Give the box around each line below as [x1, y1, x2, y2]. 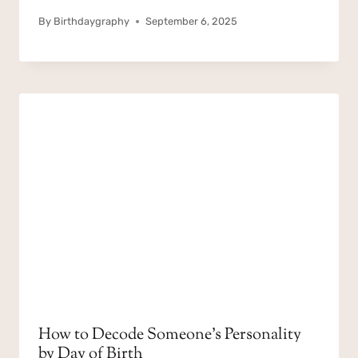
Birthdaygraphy [54, 15, 130, 28]
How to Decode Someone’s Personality [38, 323, 301, 347]
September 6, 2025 [145, 15, 238, 28]
